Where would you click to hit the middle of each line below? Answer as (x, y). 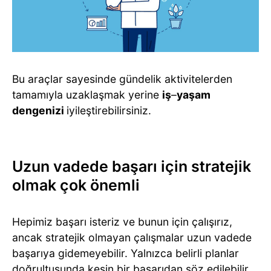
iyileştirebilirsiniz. (109, 110)
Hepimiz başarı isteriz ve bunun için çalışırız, (122, 221)
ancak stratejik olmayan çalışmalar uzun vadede (132, 237)
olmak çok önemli (76, 185)
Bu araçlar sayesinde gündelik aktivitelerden (122, 79)
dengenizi (39, 110)
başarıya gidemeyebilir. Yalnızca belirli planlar (126, 253)
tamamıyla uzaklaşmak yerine (87, 94)
